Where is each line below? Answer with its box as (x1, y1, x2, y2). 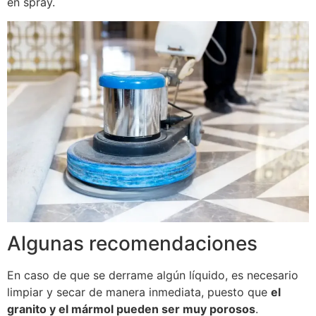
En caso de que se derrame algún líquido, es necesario (7, 268, 298, 283)
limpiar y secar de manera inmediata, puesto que (7, 285, 271, 300)
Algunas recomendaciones (7, 231, 257, 256)
